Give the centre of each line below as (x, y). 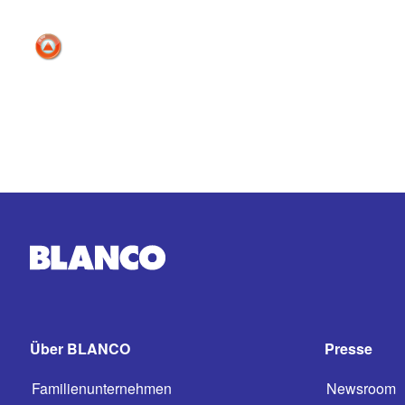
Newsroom (361, 388)
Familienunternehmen (102, 388)
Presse (348, 348)
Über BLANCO (80, 348)
